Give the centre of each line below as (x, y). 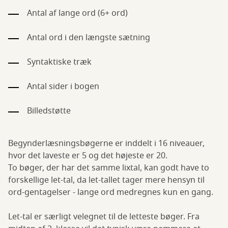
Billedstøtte (49, 111)
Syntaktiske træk (59, 62)
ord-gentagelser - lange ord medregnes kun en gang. (111, 192)
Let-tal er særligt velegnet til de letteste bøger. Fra (104, 217)
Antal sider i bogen (63, 86)
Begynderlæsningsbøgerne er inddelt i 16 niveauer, (106, 143)
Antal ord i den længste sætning (89, 37)
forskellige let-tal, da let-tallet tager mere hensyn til (106, 180)
